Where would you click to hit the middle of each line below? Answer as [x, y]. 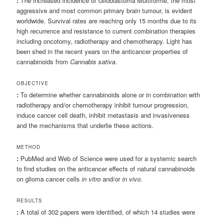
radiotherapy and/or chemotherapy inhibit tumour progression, [103, 105]
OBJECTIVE [33, 83]
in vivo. [133, 179]
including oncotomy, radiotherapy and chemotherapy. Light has [105, 41]
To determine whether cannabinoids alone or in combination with [109, 95]
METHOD [29, 147]
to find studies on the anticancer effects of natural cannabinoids [106, 169]
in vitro [91, 179]
